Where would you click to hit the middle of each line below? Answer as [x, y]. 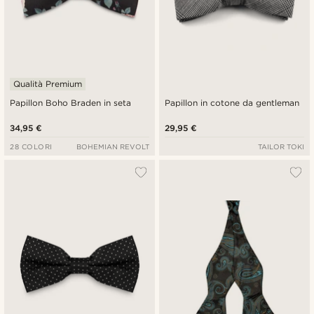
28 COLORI [31, 146]
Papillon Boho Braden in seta [71, 102]
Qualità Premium [48, 83]
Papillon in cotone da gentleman [232, 102]
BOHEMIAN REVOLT [112, 146]
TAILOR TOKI [281, 146]
